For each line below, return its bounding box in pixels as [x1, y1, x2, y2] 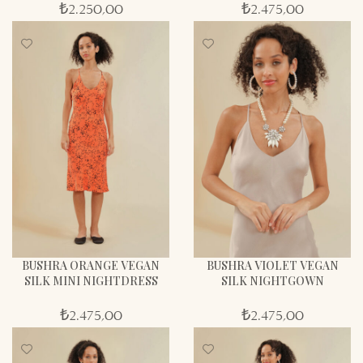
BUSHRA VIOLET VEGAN [206, 257, 339, 273]
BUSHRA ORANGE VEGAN [22, 257, 160, 273]
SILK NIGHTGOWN [220, 272, 324, 288]
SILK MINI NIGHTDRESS [23, 272, 158, 288]
